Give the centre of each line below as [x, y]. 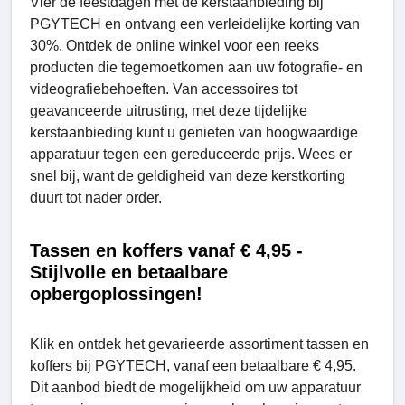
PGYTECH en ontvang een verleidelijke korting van [195, 24]
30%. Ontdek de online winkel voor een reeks [174, 45]
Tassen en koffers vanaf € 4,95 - [166, 250]
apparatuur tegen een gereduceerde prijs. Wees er [191, 154]
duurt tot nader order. [96, 197]
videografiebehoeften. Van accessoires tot [164, 89]
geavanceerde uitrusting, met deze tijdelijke [169, 110]
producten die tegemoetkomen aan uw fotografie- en [196, 67]
